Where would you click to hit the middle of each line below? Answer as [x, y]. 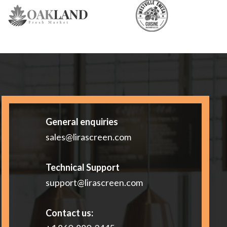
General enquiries [82, 122]
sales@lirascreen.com [89, 137]
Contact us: [70, 213]
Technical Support [83, 167]
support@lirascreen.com [94, 183]
